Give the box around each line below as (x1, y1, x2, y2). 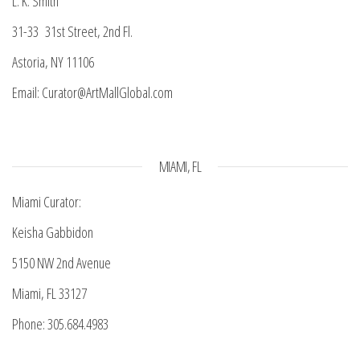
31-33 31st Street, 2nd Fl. (12, 21, 133, 41)
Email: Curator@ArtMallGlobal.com (12, 82, 173, 102)
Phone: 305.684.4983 (12, 313, 108, 333)
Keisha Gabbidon (12, 222, 93, 242)
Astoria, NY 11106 (12, 51, 94, 72)
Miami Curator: (12, 191, 81, 211)
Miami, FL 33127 (12, 283, 87, 303)
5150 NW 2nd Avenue (12, 252, 111, 272)
